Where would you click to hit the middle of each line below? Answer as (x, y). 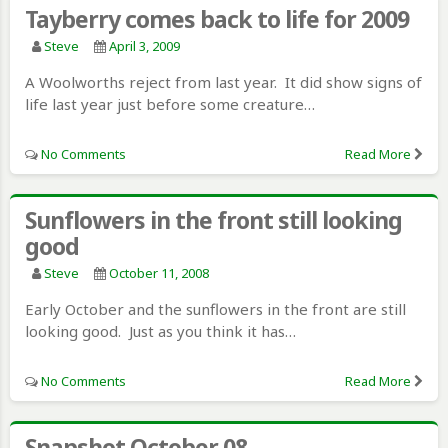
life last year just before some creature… (170, 103)
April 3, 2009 (144, 45)
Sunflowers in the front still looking (213, 219)
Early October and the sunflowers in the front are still (215, 308)
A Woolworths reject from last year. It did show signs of (223, 81)
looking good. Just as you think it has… (160, 330)
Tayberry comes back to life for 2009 (217, 18)
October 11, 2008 (159, 272)
